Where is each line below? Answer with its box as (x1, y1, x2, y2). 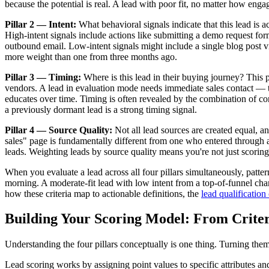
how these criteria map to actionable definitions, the (5, 188, 201, 199)
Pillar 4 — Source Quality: (5, 124, 112, 135)
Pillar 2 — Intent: (5, 19, 76, 29)
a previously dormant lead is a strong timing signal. (5, 104, 197, 115)
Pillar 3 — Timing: (5, 71, 81, 82)
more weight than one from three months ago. (5, 51, 177, 62)
